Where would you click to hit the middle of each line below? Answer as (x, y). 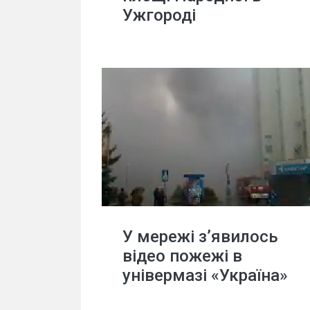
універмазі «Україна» (205, 275)
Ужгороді (159, 15)
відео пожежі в (182, 256)
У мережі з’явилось (200, 237)
